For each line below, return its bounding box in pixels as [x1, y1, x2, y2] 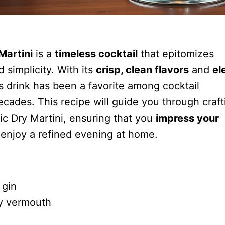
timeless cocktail [54, 47, 138, 60]
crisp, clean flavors [95, 63, 189, 76]
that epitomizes [137, 47, 214, 60]
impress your [155, 111, 219, 124]
